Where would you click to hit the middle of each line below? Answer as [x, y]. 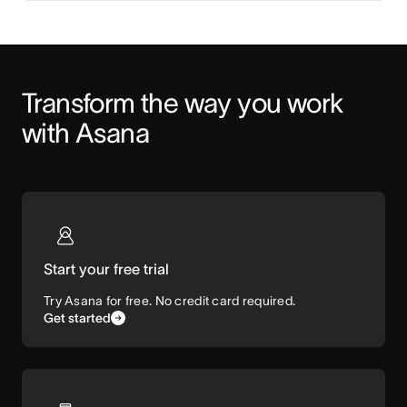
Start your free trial [106, 269]
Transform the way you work [183, 103]
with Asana [85, 133]
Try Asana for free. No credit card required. [170, 301]
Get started [77, 318]
